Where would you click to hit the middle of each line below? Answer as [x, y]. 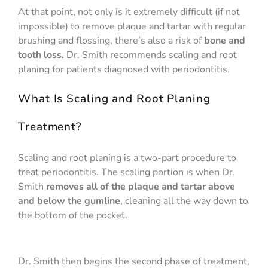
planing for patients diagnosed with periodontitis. [124, 69]
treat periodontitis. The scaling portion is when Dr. [127, 173]
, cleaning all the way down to [184, 201]
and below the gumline [69, 201]
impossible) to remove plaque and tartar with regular [132, 26]
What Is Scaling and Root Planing [114, 99]
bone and [225, 40]
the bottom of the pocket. [73, 216]
